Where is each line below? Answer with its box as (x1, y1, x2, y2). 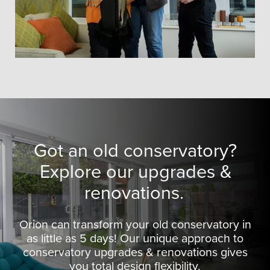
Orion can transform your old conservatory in (19, 217, 251, 232)
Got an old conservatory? (33, 139, 237, 162)
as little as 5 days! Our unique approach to (27, 231, 243, 246)
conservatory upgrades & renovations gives (22, 245, 248, 260)
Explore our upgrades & (40, 160, 232, 183)
